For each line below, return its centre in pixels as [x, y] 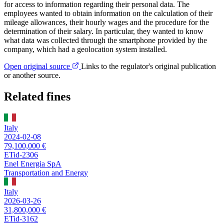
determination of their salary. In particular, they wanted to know [104, 31]
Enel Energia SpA [33, 163]
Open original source [38, 66]
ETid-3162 [21, 218]
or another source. [32, 75]
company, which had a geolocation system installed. [85, 49]
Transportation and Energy [46, 172]
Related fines [37, 96]
